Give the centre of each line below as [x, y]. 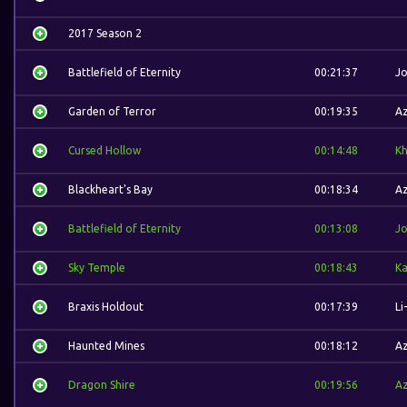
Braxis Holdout [106, 307]
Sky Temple [97, 268]
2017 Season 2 [105, 33]
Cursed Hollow [104, 150]
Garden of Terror [112, 111]
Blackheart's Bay [110, 189]
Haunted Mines [106, 346]
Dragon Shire [102, 385]
